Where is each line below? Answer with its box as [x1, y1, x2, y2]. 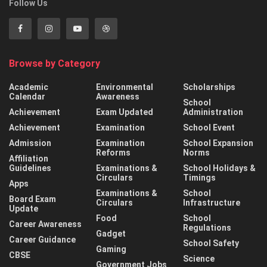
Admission [9, 138, 51, 148]
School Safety [183, 238, 239, 248]
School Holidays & [183, 163, 256, 173]
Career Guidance [9, 234, 76, 244]
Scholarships [183, 82, 235, 92]
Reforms [96, 147, 131, 157]
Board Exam [9, 194, 56, 204]
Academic [9, 82, 48, 92]
